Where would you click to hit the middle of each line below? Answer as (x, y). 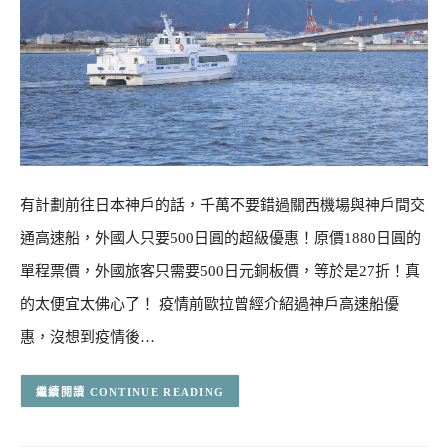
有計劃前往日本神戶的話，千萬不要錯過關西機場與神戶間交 (222, 205)
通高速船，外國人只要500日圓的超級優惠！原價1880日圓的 (220, 238)
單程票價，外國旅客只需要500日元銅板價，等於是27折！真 (220, 271)
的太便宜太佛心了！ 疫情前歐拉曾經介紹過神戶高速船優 (209, 304)
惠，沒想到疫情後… (87, 337)
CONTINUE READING (157, 391)
